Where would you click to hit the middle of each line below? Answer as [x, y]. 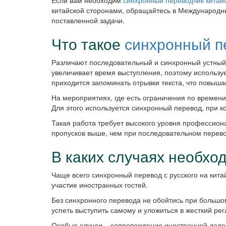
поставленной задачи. [88, 20]
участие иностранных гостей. [100, 185]
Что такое [88, 44]
